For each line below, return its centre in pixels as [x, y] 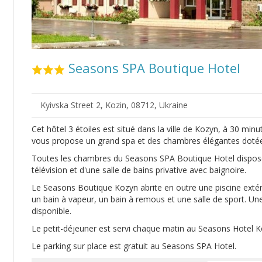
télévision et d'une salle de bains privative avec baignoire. [139, 170]
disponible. [51, 211]
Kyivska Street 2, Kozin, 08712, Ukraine [114, 105]
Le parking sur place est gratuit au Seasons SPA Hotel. [134, 246]
